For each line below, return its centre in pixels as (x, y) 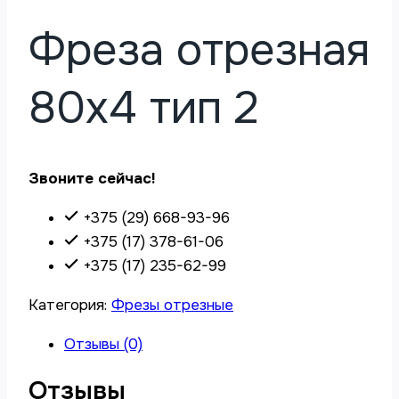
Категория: (70, 305)
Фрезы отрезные (172, 305)
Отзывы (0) (103, 345)
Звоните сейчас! (92, 179)
